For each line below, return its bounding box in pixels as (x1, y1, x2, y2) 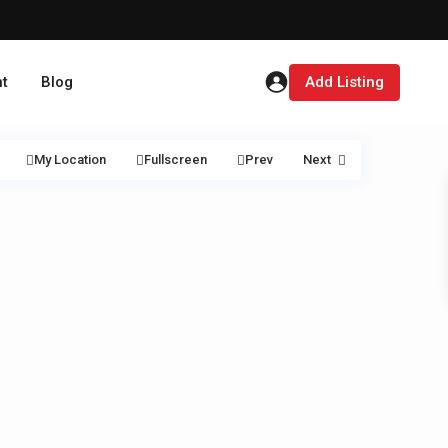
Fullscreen (144, 152, 207, 167)
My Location (34, 152, 106, 167)
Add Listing (305, 73, 384, 91)
